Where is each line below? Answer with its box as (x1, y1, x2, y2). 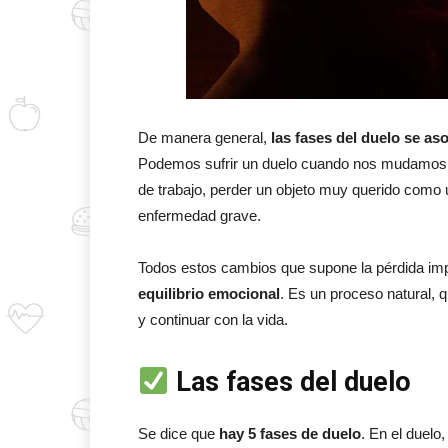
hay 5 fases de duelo (215, 425, 361, 442)
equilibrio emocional (138, 285, 280, 302)
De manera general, (138, 129, 271, 146)
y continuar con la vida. (138, 311, 288, 328)
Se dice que (138, 425, 215, 442)
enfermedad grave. (138, 207, 261, 224)
